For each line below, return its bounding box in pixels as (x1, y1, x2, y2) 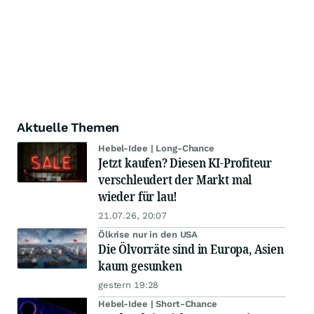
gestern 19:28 (98, 280, 159, 290)
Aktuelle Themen (17, 120, 120, 135)
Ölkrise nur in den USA (98, 229, 198, 240)
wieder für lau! (98, 188, 178, 205)
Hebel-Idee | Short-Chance (98, 299, 217, 309)
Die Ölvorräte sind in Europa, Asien (98, 240, 284, 257)
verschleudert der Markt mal (98, 171, 252, 188)
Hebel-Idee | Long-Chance (98, 143, 214, 153)
